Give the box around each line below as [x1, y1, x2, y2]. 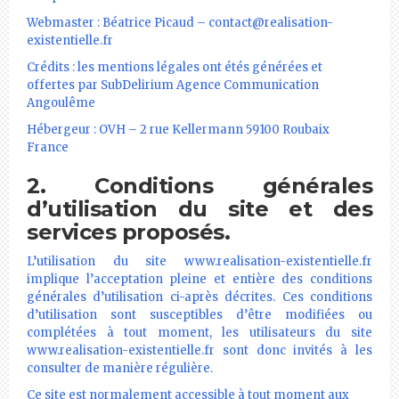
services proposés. [27, 218, 230, 245]
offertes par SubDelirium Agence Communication [27, 77, 319, 93]
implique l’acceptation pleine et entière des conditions [27, 271, 372, 287]
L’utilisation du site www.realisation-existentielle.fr [27, 253, 372, 269]
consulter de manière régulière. [27, 360, 213, 376]
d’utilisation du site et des [27, 195, 372, 222]
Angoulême [27, 94, 95, 110]
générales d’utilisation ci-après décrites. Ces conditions [27, 289, 372, 305]
